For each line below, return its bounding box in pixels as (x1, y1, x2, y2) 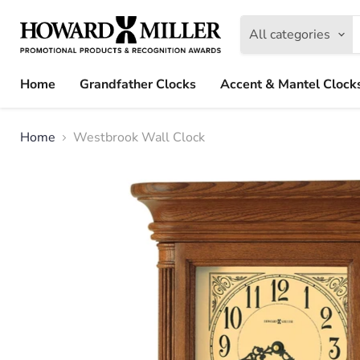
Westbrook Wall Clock (73, 129, 205, 147)
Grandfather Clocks (80, 76, 196, 94)
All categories (249, 26, 330, 44)
